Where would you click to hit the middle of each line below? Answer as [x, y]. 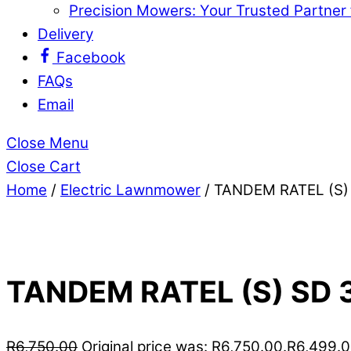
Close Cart [43, 166]
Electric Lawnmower [130, 190]
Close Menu [47, 143]
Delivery [65, 34]
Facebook [89, 57]
